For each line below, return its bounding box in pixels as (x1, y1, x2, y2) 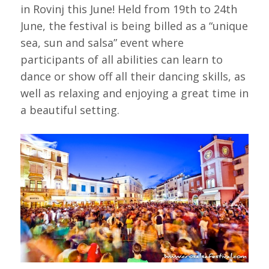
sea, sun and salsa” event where (20, 35, 184, 50)
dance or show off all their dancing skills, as (20, 69, 246, 84)
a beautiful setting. (20, 103, 119, 118)
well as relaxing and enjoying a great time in (20, 86, 249, 101)
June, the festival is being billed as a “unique (20, 19, 248, 34)
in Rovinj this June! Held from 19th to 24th (20, 2, 237, 17)
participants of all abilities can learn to (20, 52, 223, 67)
